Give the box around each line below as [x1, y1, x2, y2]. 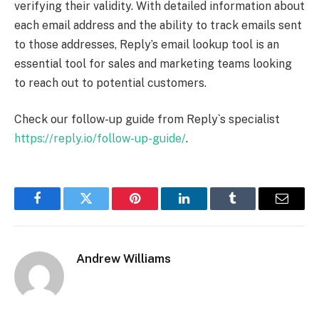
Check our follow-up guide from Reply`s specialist [14, 113, 280, 127]
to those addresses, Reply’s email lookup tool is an [14, 37, 279, 51]
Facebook [36, 202, 86, 216]
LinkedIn [182, 202, 230, 216]
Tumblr [231, 202, 270, 216]
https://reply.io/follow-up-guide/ [14, 132, 186, 146]
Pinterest [134, 202, 179, 216]
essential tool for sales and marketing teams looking [14, 56, 292, 70]
